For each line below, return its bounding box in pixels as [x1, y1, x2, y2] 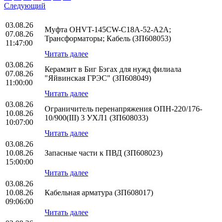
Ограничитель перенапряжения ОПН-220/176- [45, 105, 202, 113]
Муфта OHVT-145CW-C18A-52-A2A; [45, 25, 171, 34]
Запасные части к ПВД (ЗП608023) [45, 149, 163, 158]
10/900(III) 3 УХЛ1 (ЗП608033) [45, 113, 148, 122]
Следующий [4, 1, 46, 10]
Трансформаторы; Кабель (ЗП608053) [45, 34, 171, 43]
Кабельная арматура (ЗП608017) [45, 188, 153, 197]
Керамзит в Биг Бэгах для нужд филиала [45, 65, 181, 74]
